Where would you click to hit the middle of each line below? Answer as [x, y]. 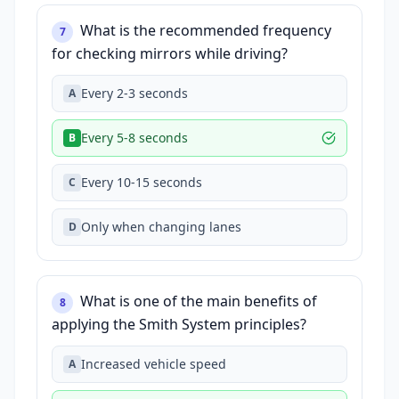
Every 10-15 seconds [142, 182]
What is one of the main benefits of [199, 301]
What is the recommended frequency [206, 30]
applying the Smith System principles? [179, 324]
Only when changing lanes [161, 227]
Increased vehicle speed [154, 364]
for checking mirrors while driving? [170, 53]
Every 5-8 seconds [134, 138]
